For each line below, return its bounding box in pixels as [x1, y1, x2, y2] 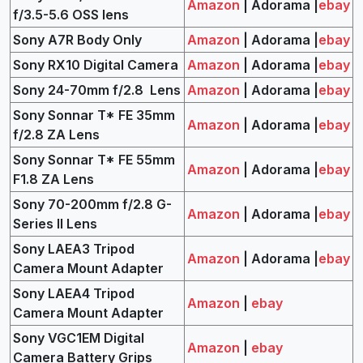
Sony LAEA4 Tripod [13, 284, 135, 301]
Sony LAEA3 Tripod [13, 240, 135, 257]
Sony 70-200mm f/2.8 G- [13, 195, 172, 212]
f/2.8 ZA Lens [13, 126, 100, 143]
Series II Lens [13, 215, 97, 232]
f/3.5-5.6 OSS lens [13, 6, 129, 23]
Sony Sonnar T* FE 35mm [13, 106, 175, 123]
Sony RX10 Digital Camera [13, 56, 178, 73]
